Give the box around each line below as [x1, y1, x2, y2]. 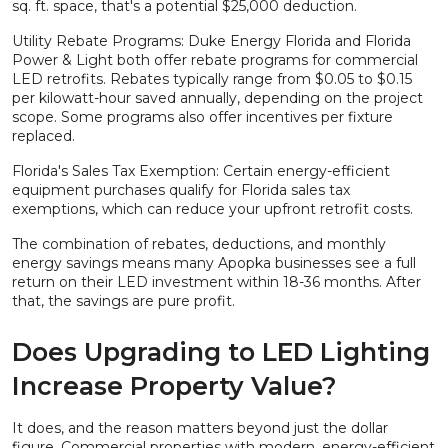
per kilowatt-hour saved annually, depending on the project [12, 89, 423, 108]
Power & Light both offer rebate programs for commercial [12, 51, 418, 70]
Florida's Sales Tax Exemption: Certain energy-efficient [12, 162, 390, 181]
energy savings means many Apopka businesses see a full [12, 254, 416, 273]
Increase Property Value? [12, 371, 337, 402]
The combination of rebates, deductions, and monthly [12, 235, 386, 254]
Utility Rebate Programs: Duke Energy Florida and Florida [12, 32, 411, 51]
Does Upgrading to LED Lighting [12, 337, 430, 368]
